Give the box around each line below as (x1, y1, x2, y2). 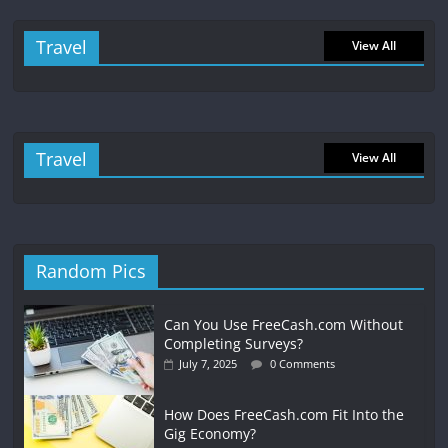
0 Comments (267, 355, 336, 371)
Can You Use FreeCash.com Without (164, 314, 404, 334)
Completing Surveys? (164, 333, 304, 353)
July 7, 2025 (179, 355, 238, 371)
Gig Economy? (164, 423, 257, 443)
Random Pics (36, 258, 147, 283)
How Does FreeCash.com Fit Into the (164, 404, 405, 424)
